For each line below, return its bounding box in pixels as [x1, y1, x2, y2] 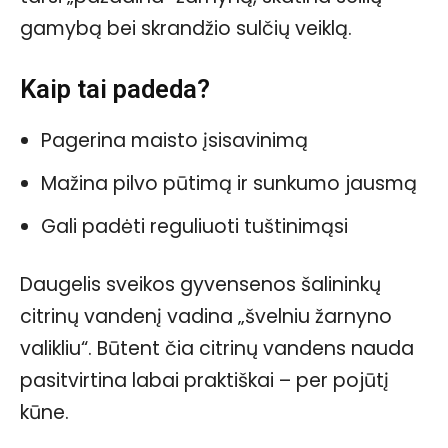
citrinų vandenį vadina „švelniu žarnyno [20, 302, 392, 330]
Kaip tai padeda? [20, 73, 210, 104]
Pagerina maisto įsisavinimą [41, 126, 308, 154]
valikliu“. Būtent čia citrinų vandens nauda [20, 334, 414, 362]
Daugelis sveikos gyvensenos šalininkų [20, 270, 381, 298]
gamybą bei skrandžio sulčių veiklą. [20, 14, 352, 42]
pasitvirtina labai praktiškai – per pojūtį [20, 366, 389, 394]
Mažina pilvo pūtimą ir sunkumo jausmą [41, 169, 417, 197]
